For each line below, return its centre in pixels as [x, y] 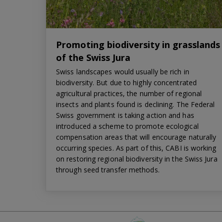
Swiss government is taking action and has [125, 115]
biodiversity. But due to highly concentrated [126, 82]
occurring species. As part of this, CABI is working [136, 148]
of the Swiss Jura [93, 57]
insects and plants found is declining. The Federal [136, 104]
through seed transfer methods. [108, 169]
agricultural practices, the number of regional [129, 93]
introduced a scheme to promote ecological [127, 126]
